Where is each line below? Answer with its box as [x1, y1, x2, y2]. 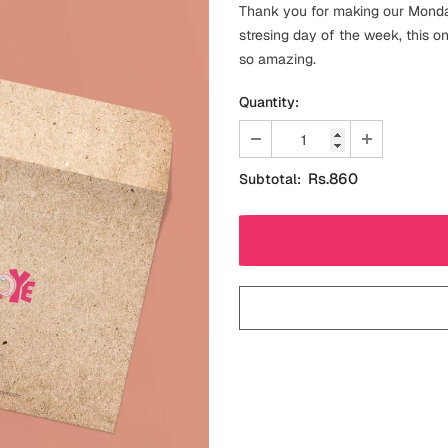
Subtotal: [239, 170, 301, 189]
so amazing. [239, 50, 316, 69]
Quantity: [239, 93, 299, 112]
